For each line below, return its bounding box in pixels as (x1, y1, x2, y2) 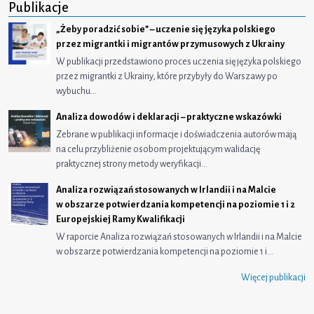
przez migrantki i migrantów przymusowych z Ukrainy (56, 39, 285, 49)
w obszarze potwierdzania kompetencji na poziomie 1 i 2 (56, 199, 295, 210)
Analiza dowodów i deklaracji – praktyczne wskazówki (56, 111, 282, 122)
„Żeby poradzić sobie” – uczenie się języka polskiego (56, 24, 275, 34)
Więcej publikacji (241, 272, 306, 282)
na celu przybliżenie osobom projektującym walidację (56, 144, 260, 154)
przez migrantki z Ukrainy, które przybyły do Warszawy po (56, 71, 278, 81)
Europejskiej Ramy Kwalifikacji (56, 214, 185, 224)
